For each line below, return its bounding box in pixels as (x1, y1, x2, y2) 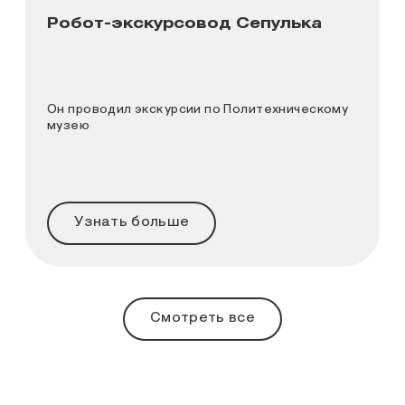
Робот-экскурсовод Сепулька (47, 16, 322, 31)
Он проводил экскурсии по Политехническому (47, 103, 349, 117)
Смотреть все (150, 310, 255, 325)
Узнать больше (74, 214, 190, 230)
